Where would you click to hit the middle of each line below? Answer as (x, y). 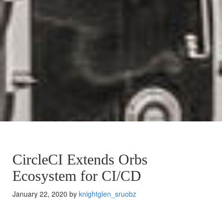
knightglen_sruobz (108, 194)
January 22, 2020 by (46, 194)
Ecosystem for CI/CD (77, 176)
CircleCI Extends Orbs (80, 159)
